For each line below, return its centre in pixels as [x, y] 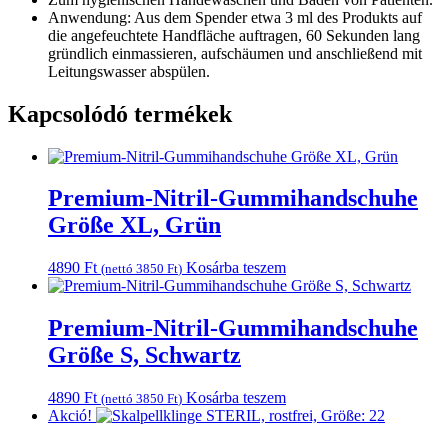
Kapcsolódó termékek [120, 113]
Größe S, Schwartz [144, 355]
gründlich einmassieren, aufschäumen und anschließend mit [235, 53]
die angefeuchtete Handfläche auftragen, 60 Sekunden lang [234, 35]
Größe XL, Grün [134, 225]
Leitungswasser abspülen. [129, 71]
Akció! [70, 416]
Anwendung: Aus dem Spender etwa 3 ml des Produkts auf [235, 17]
